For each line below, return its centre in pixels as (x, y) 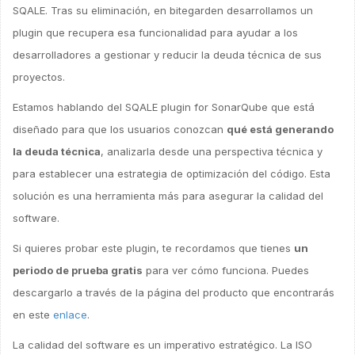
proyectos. (39, 77)
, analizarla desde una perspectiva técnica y (212, 151)
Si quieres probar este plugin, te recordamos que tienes (153, 248)
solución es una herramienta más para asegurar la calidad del (168, 196)
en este (33, 315)
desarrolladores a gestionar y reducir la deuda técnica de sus (167, 55)
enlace (70, 315)
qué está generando (280, 129)
